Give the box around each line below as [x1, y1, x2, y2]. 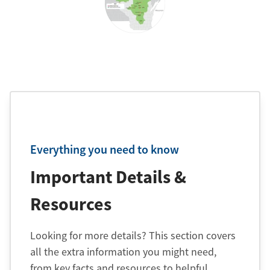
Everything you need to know [30, 141, 179, 157]
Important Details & [30, 165, 186, 188]
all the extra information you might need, [30, 244, 216, 259]
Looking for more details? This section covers [30, 228, 236, 242]
